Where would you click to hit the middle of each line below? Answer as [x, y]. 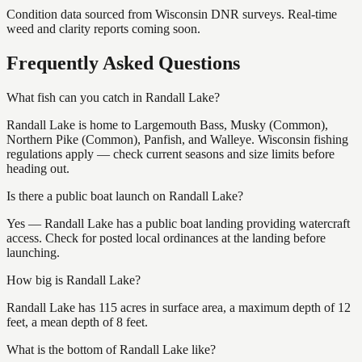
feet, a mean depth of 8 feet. [77, 322]
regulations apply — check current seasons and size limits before [170, 154]
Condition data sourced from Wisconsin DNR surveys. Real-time [172, 14]
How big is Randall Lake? [74, 280]
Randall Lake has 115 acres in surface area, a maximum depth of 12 [179, 307]
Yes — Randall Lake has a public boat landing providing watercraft [178, 223]
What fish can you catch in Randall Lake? [113, 97]
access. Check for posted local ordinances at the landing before [166, 238]
